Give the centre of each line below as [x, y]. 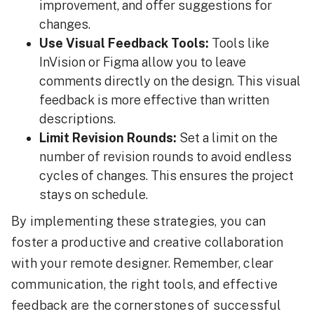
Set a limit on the [227, 138]
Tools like [239, 43]
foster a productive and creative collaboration [148, 242]
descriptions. [77, 119]
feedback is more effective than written [154, 100]
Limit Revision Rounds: [108, 138]
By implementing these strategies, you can [139, 221]
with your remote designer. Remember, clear [143, 263]
